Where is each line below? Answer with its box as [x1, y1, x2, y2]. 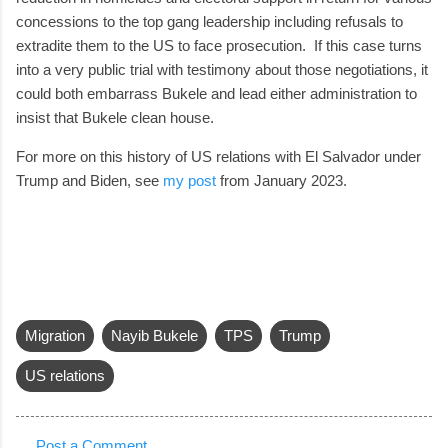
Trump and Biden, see [16, 171, 163, 189]
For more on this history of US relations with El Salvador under [16, 147, 421, 165]
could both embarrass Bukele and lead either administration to [16, 84, 417, 102]
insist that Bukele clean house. [16, 108, 222, 126]
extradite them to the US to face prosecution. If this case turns [16, 36, 422, 54]
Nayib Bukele [111, 326, 198, 344]
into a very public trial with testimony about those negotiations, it [16, 60, 428, 78]
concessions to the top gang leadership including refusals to [16, 12, 403, 30]
